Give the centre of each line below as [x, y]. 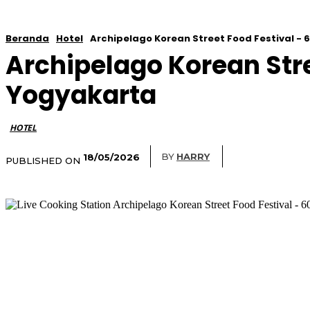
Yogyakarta [81, 95]
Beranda [27, 39]
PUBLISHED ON [43, 161]
